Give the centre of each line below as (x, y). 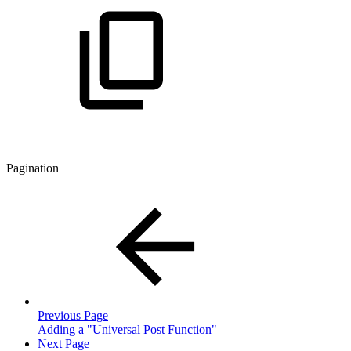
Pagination (33, 168)
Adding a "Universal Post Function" (127, 330)
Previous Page (73, 316)
